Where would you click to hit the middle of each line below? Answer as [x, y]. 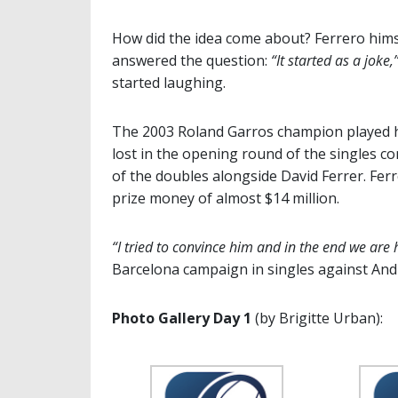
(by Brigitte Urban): [317, 318]
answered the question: [191, 61]
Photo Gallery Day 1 [182, 318]
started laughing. [169, 83]
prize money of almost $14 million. [226, 199]
